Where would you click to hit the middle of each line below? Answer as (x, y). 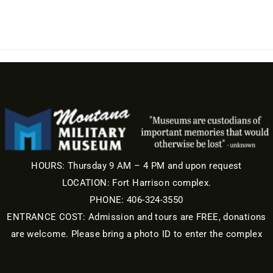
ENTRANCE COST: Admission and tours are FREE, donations (136, 217)
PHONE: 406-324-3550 (136, 200)
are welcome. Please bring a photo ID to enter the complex (136, 234)
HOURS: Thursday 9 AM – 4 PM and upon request (136, 166)
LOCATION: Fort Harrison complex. (136, 183)
